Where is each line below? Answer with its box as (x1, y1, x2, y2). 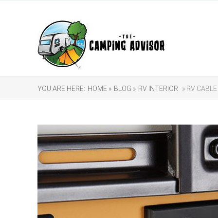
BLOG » (114, 85, 136, 92)
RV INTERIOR (138, 85, 178, 92)
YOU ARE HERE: (37, 85, 85, 92)
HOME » (88, 85, 111, 92)
